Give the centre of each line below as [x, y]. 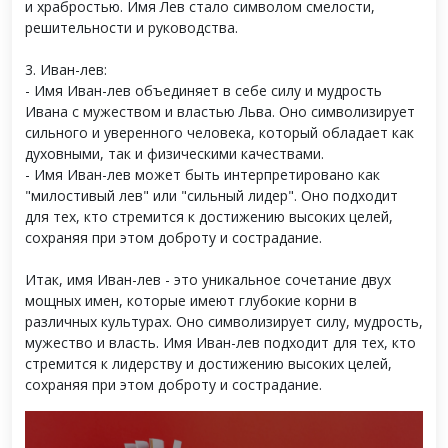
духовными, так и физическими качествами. [174, 153]
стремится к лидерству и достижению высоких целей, [208, 363]
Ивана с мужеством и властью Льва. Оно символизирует [220, 111]
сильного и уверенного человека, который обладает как [219, 132]
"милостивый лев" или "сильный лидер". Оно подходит [211, 195]
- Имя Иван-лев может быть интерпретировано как [202, 174]
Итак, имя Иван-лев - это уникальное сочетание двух [208, 279]
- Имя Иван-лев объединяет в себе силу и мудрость [203, 90]
